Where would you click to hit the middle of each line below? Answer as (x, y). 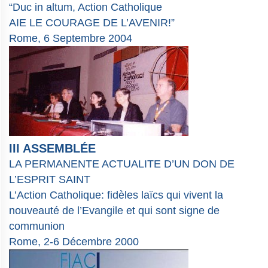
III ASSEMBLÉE (52, 149)
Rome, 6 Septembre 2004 (71, 39)
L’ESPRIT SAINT (50, 180)
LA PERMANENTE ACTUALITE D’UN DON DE (122, 164)
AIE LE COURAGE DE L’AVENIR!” (92, 23)
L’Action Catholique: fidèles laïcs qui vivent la (116, 195)
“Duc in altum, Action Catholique (86, 7)
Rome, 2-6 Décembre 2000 (74, 242)
